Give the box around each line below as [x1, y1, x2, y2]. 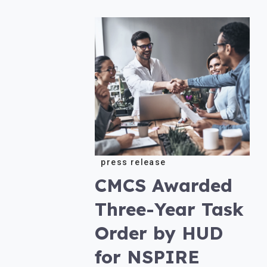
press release [101, 157, 166, 167]
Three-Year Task [95, 197, 244, 221]
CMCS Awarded [95, 173, 233, 197]
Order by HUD [95, 221, 223, 244]
